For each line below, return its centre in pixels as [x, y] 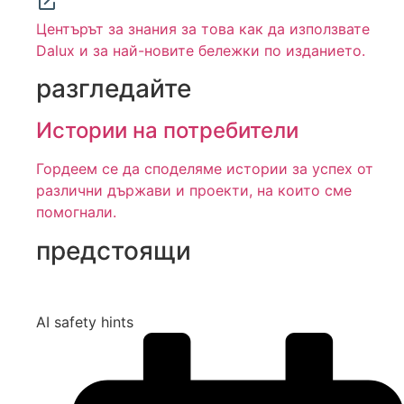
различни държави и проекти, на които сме [194, 191]
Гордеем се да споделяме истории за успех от [205, 169]
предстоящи [114, 250]
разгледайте [114, 89]
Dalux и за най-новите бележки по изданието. [201, 51]
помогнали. [76, 212]
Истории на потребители [167, 131]
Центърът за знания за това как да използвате [203, 29]
